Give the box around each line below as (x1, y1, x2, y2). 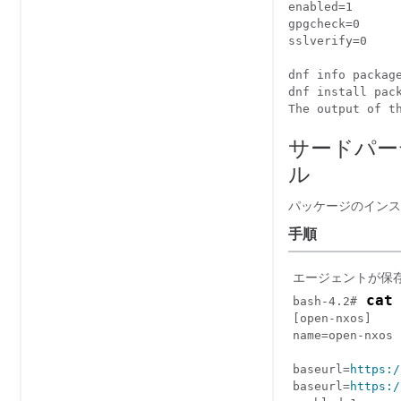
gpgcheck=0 (288, 17, 360, 30)
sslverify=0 (288, 34, 367, 47)
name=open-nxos (293, 328, 393, 342)
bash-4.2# (293, 294, 357, 308)
